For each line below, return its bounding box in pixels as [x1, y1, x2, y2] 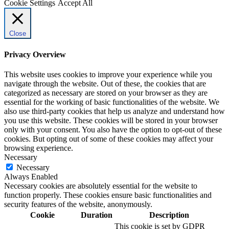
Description [149, 210, 189, 219]
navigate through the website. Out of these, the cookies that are [4, 79, 206, 88]
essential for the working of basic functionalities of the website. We [4, 97, 219, 106]
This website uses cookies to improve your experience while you [4, 70, 212, 79]
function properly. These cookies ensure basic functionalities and [4, 190, 212, 199]
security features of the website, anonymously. [4, 199, 152, 209]
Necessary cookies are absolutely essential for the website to [4, 181, 197, 190]
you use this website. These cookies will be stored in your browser [4, 116, 218, 125]
